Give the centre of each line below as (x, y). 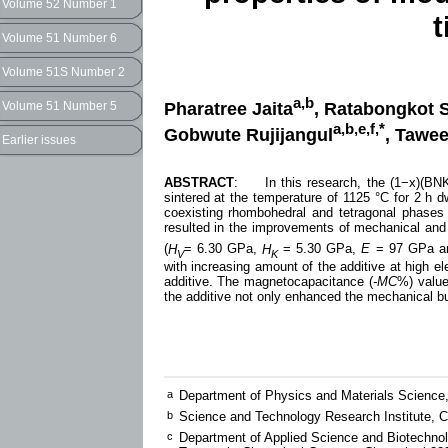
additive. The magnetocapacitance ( (268, 282)
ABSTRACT (198, 183)
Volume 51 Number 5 (59, 106)
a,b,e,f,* (358, 128)
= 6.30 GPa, (222, 249)
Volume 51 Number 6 (59, 38)
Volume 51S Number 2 (63, 72)
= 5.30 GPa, (319, 249)
